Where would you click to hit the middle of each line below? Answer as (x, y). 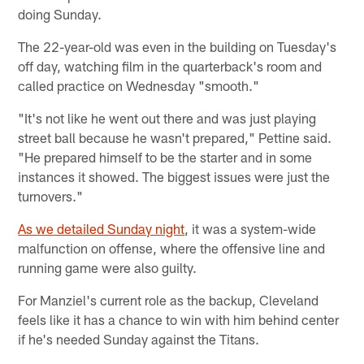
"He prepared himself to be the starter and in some (165, 157)
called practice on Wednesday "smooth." (139, 86)
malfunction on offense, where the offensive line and (172, 248)
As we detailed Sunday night (102, 229)
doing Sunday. (60, 14)
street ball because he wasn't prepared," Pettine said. (175, 138)
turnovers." (51, 196)
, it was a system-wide (251, 229)
